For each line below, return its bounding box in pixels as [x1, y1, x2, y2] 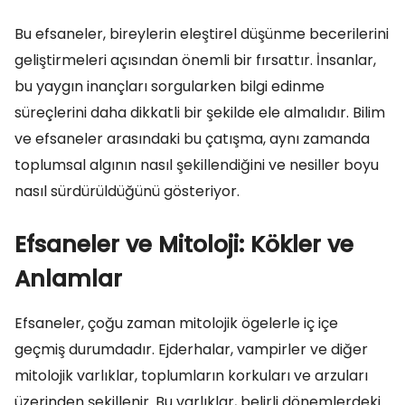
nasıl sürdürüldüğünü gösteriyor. [14, 181, 240, 202]
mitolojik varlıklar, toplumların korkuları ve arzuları [14, 365, 368, 386]
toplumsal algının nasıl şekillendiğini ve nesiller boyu [14, 155, 379, 175]
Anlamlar [14, 263, 122, 295]
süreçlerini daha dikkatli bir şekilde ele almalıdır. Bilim [14, 102, 385, 123]
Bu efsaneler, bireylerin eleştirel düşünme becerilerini [14, 24, 389, 44]
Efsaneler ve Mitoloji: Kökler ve [14, 229, 353, 260]
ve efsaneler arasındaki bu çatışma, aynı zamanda [14, 128, 370, 149]
